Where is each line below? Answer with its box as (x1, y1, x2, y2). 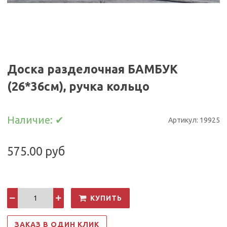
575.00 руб (7, 144, 65, 158)
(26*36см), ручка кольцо (7, 80, 150, 93)
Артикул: (168, 116, 200, 124)
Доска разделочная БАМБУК (7, 62, 178, 76)
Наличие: (7, 114, 56, 126)
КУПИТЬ (90, 194, 123, 202)
